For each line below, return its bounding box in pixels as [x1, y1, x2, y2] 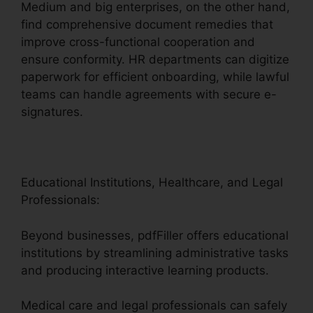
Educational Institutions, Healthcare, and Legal [21, 175, 283, 190]
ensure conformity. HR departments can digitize [21, 52, 289, 67]
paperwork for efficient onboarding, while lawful [21, 70, 289, 85]
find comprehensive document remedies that [21, 17, 273, 32]
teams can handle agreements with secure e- [21, 87, 277, 102]
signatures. [21, 105, 83, 119]
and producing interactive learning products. [21, 263, 269, 277]
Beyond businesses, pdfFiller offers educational [21, 228, 289, 242]
